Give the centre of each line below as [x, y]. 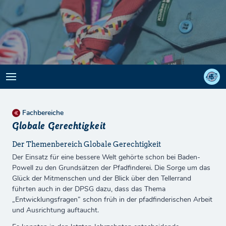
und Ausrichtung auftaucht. [55, 210]
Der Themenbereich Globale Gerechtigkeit [87, 144]
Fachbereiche [43, 113]
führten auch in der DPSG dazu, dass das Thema [89, 189]
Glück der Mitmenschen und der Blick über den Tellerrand [102, 178]
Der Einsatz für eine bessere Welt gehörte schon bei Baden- [106, 157]
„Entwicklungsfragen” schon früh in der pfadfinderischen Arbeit [112, 200]
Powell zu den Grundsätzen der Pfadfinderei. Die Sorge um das [111, 168]
